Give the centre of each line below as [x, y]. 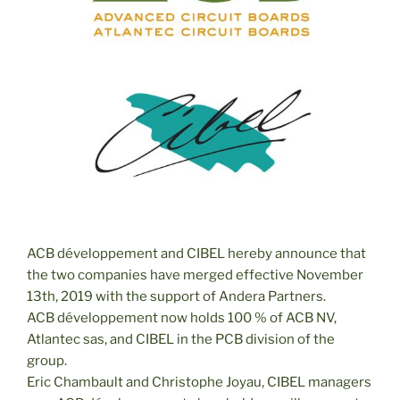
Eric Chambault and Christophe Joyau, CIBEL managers [199, 383]
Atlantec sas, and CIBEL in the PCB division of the [181, 340]
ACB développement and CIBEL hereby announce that [196, 254]
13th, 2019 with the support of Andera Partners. [176, 297]
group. [47, 361]
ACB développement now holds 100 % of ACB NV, [182, 318]
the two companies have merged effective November [195, 275]
